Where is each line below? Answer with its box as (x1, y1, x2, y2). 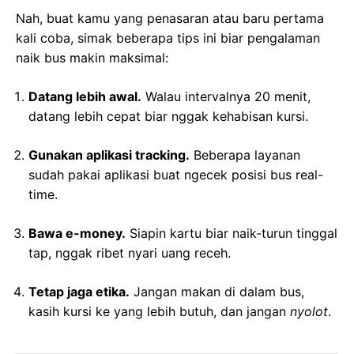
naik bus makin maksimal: (16, 50, 168, 66)
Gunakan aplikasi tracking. (28, 147, 190, 164)
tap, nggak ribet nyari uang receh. (28, 245, 231, 262)
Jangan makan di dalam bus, (130, 284, 304, 300)
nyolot (290, 303, 328, 320)
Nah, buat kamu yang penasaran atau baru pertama (16, 10, 324, 27)
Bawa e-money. (28, 225, 126, 242)
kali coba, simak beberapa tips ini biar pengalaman (16, 30, 320, 47)
